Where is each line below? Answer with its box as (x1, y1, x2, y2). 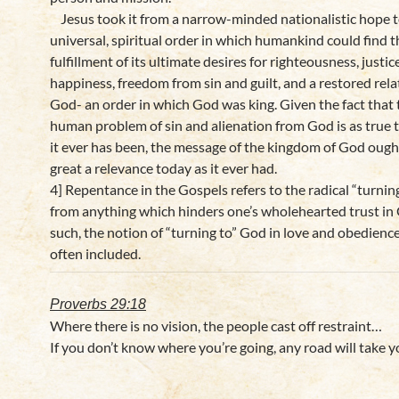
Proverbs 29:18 (50, 297, 146, 312)
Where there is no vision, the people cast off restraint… (50, 317, 382, 334)
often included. (50, 245, 141, 262)
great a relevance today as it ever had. (50, 159, 277, 176)
